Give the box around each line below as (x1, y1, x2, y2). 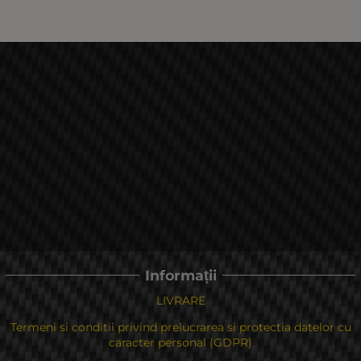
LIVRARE (156, 293, 205, 308)
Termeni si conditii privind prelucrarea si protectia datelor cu (10, 319, 351, 334)
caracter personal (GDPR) (109, 334, 252, 350)
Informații (144, 266, 217, 284)
